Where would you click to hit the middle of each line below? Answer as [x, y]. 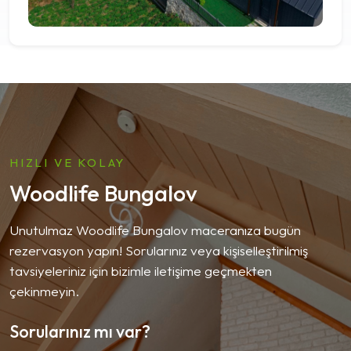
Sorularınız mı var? [80, 331]
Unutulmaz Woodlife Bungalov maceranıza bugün [155, 230]
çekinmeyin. [44, 291]
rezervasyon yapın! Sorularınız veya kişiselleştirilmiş [159, 250]
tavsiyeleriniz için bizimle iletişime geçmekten [141, 270]
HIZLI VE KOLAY [68, 162]
